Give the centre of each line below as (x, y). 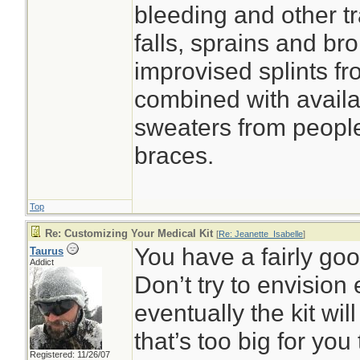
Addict (42, 262)
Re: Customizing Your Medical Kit (129, 233)
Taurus (47, 251)
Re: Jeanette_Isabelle (261, 234)
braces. (174, 155)
